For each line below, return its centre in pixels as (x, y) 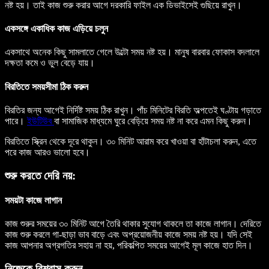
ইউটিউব (41, 121)
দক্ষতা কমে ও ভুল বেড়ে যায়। (50, 63)
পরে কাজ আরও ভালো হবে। (47, 152)
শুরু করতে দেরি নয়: (40, 175)
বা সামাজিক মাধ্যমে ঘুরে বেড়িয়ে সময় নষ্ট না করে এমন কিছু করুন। (153, 121)
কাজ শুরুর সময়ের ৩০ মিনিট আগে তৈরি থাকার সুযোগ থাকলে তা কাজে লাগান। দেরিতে (133, 224)
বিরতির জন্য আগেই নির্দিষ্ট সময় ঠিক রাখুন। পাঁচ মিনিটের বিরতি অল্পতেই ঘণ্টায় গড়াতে (133, 110)
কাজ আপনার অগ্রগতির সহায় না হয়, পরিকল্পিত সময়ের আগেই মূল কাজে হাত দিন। (129, 246)
